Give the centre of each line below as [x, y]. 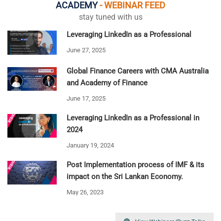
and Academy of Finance [107, 83]
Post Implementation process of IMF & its [135, 165]
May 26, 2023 [85, 192]
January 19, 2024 [90, 145]
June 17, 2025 [86, 98]
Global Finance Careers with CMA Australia [138, 71]
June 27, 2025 [86, 50]
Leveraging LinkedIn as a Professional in [133, 118]
